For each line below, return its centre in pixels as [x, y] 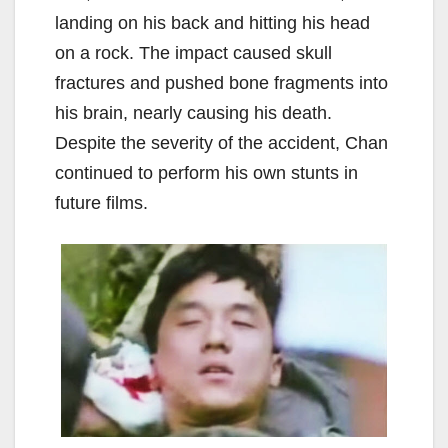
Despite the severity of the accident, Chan [221, 142]
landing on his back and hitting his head [212, 22]
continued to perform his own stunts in [206, 172]
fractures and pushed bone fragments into [221, 82]
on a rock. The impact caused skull [193, 52]
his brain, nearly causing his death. [193, 112]
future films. [101, 202]
